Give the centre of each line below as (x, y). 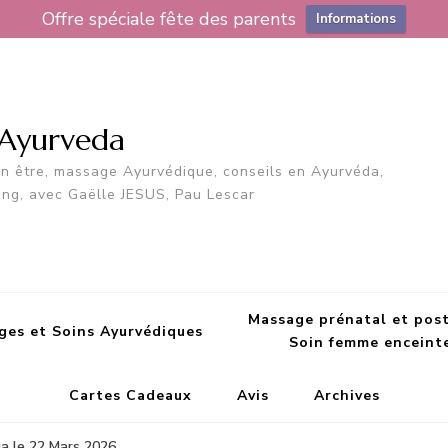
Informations (356, 19)
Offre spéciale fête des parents (169, 19)
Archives (346, 396)
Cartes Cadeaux (130, 396)
